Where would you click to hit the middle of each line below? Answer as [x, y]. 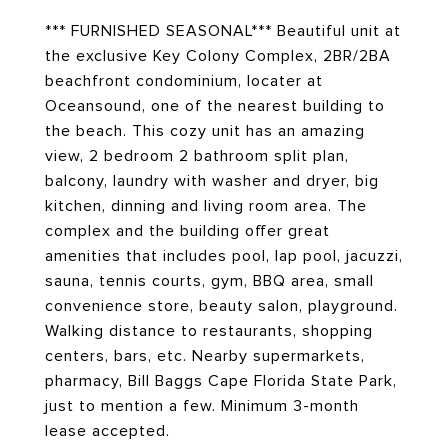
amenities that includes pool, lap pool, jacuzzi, [224, 256]
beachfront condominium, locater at [184, 81]
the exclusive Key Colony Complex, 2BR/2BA [218, 56]
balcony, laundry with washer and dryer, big [212, 181]
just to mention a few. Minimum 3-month [202, 406]
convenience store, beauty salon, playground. [221, 306]
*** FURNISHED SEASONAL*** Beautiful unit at [223, 31]
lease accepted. [107, 431]
